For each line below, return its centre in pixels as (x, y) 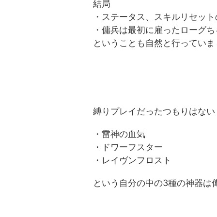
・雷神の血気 (119, 134)
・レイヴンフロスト (132, 160)
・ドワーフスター (128, 147)
